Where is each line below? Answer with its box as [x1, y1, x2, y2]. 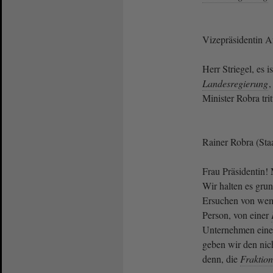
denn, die [202, 252, 240, 265]
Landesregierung [202, 76, 268, 90]
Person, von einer [202, 208, 271, 221]
